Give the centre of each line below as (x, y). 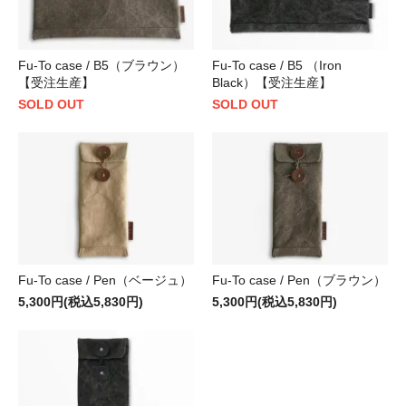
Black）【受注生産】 (272, 82)
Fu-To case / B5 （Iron (277, 65)
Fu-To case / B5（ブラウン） (101, 65)
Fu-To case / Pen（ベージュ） (105, 280)
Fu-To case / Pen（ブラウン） (299, 280)
